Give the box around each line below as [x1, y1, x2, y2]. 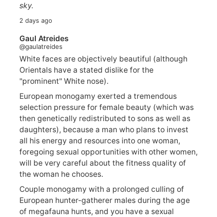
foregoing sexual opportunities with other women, [19, 147, 198, 157]
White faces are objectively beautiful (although [19, 54, 187, 64]
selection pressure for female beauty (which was [19, 103, 194, 112]
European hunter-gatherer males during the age [19, 196, 190, 205]
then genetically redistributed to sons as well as [19, 114, 190, 124]
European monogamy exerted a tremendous [19, 92, 177, 101]
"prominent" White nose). [19, 77, 108, 86]
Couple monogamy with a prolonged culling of [19, 185, 184, 194]
